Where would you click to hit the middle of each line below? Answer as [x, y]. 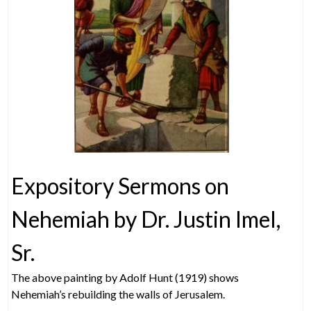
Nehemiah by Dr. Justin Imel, [146, 219]
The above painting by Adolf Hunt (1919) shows [125, 277]
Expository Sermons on [120, 186]
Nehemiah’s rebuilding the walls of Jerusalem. [118, 294]
